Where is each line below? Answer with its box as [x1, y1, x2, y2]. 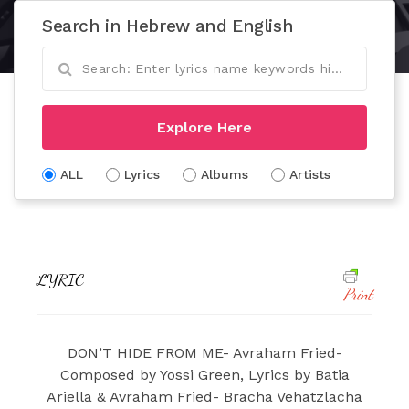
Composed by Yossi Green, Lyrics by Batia [59, 365, 350, 383]
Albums [201, 166, 248, 182]
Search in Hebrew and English [42, 15, 294, 37]
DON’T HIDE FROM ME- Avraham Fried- [67, 343, 342, 362]
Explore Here [157, 118, 252, 136]
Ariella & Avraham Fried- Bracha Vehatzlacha [47, 387, 362, 405]
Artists [289, 166, 330, 182]
